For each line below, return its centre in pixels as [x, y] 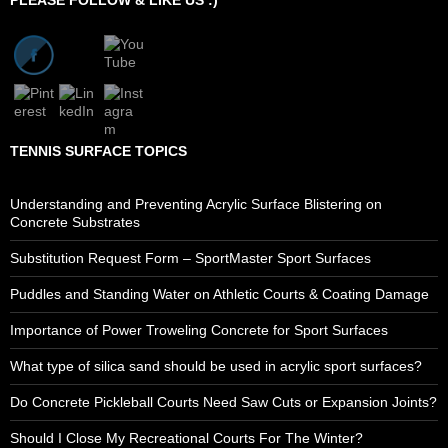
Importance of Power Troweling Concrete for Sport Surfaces [199, 329]
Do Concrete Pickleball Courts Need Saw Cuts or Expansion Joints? [223, 401]
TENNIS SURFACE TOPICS [98, 150]
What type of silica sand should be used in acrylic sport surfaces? [216, 365]
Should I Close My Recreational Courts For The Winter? [186, 437]
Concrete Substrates [75, 221]
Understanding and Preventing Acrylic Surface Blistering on [196, 203]
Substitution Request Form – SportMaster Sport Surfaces [190, 257]
